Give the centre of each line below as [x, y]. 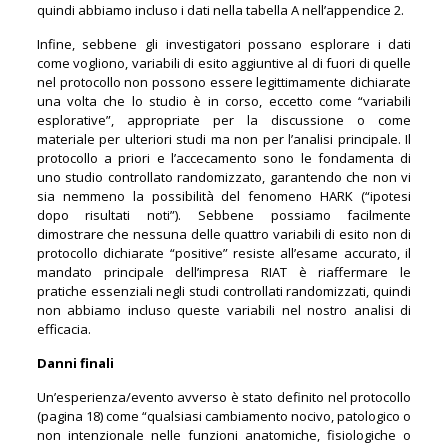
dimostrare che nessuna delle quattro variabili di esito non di [224, 233]
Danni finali [75, 362]
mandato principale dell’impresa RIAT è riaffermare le [224, 271]
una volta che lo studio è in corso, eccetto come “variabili [224, 100]
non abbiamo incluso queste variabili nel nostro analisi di [224, 309]
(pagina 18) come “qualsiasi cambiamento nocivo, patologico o [224, 415]
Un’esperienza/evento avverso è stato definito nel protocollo [224, 396]
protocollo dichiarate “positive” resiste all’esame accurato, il [224, 252]
